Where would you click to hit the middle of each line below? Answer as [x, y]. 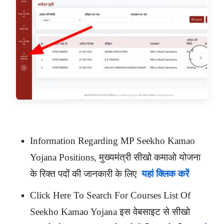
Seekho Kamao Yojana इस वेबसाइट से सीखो [110, 212]
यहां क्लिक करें [165, 174]
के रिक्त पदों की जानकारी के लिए [84, 174]
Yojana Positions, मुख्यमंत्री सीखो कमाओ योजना [115, 157]
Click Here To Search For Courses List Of [110, 195]
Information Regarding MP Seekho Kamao [112, 141]
